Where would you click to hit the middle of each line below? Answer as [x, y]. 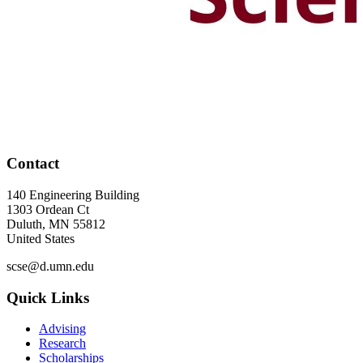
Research [62, 344]
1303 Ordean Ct [48, 209]
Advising [62, 329]
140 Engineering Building [73, 194]
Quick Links [48, 297]
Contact [33, 164]
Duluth [24, 224]
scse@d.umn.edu [50, 266]
